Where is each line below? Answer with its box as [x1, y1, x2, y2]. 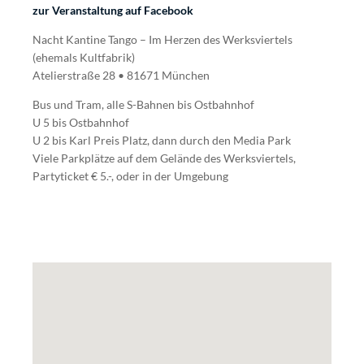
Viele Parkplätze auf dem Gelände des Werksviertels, [32, 151, 296, 165]
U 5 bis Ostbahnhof [32, 115, 129, 129]
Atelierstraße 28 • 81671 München [32, 68, 210, 82]
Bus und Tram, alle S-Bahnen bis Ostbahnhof [32, 97, 254, 111]
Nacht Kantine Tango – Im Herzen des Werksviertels [32, 32, 292, 46]
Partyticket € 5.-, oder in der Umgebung [32, 169, 228, 183]
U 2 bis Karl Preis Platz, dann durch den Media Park [32, 133, 291, 147]
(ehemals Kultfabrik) [32, 50, 135, 64]
